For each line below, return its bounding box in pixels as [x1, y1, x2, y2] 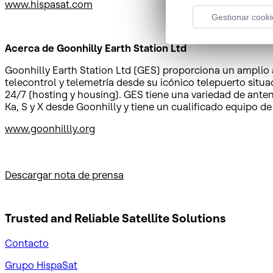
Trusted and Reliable [5, 211, 119, 226]
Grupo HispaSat [5, 258, 77, 271]
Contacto [5, 236, 49, 249]
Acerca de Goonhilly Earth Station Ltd [5, 41, 186, 54]
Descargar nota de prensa [5, 168, 124, 181]
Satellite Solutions [119, 211, 226, 226]
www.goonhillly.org [5, 122, 95, 135]
